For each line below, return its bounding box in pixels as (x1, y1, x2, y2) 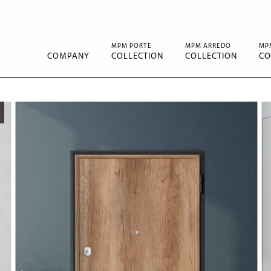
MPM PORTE (111, 42, 152, 50)
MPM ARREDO (185, 42, 231, 50)
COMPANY (47, 51, 90, 61)
